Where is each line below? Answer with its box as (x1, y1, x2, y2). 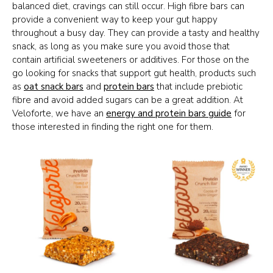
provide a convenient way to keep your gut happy (12, 13, 218, 26)
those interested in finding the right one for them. (12, 120, 213, 133)
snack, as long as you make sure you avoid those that (12, 40, 230, 52)
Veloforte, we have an (12, 107, 106, 119)
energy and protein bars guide (106, 107, 232, 119)
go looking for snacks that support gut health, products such (12, 66, 256, 79)
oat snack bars (24, 80, 83, 93)
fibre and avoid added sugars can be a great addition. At (12, 93, 243, 106)
